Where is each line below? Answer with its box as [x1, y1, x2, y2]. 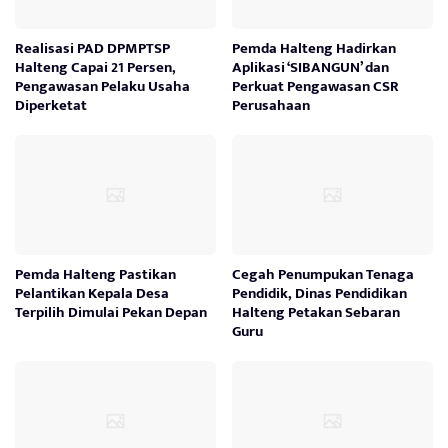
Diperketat [15, 92, 87, 118]
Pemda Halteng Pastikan [15, 261, 176, 287]
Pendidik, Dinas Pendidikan [232, 280, 408, 306]
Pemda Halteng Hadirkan [232, 35, 397, 61]
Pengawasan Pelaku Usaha [15, 73, 190, 99]
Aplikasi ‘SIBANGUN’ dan [232, 54, 390, 80]
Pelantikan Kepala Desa [15, 280, 169, 306]
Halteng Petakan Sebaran [232, 299, 401, 325]
